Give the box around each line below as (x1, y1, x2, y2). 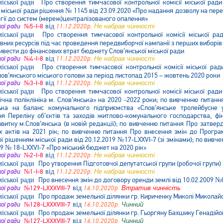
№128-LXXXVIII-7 (22, 201, 71, 209)
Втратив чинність (119, 184, 181, 192)
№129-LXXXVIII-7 (22, 184, 71, 192)
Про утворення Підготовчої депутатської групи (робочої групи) (38, 159, 221, 168)
